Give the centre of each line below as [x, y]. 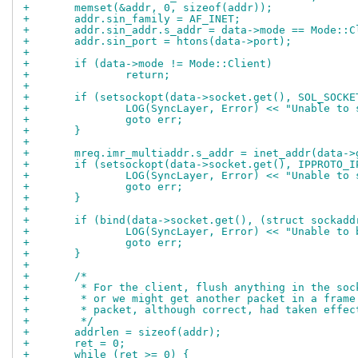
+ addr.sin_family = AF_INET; [157, 19]
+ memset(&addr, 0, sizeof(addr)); [173, 8]
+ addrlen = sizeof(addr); [148, 332]
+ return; [148, 75]
